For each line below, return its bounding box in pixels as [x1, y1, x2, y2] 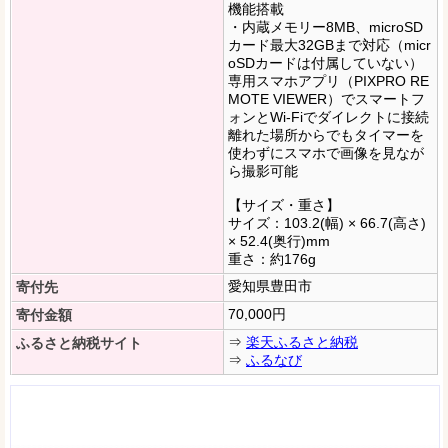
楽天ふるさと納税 [246, 334, 358, 351]
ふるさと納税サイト [16, 335, 142, 352]
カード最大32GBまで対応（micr [228, 37, 431, 54]
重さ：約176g [228, 251, 316, 268]
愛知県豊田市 [228, 278, 312, 295]
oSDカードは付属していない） [228, 55, 423, 72]
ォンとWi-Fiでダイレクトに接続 [228, 109, 429, 126]
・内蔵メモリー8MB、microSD [228, 19, 423, 36]
